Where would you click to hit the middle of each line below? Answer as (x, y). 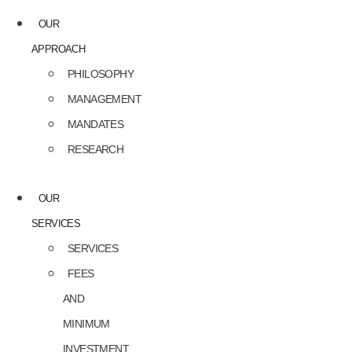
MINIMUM (86, 323)
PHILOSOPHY (101, 73)
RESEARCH (96, 149)
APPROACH (59, 49)
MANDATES (96, 124)
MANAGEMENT (104, 99)
